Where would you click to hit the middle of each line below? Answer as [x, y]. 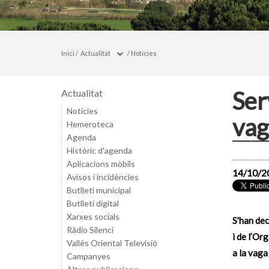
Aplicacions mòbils [101, 164]
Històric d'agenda [99, 150]
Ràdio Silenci [90, 230]
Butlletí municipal [99, 190]
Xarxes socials [93, 216]
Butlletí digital [93, 203]
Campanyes [89, 256]
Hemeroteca [90, 124]
